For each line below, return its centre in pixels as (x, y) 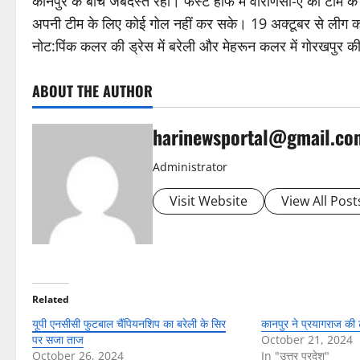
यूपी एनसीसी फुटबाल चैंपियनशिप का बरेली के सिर (129, 323)
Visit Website (209, 201)
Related (51, 299)
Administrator (190, 167)
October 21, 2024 (307, 340)
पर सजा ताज (58, 340)
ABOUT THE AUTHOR (92, 91)
